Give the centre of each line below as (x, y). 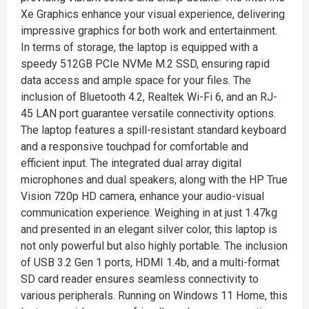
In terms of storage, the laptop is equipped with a (139, 47)
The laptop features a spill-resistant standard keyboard (153, 130)
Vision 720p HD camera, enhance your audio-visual (142, 196)
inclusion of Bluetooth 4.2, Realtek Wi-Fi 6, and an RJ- (149, 97)
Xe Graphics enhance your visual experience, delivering (153, 14)
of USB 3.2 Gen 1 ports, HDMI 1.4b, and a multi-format (150, 262)
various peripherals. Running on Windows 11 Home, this (154, 296)
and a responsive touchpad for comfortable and (134, 147)
